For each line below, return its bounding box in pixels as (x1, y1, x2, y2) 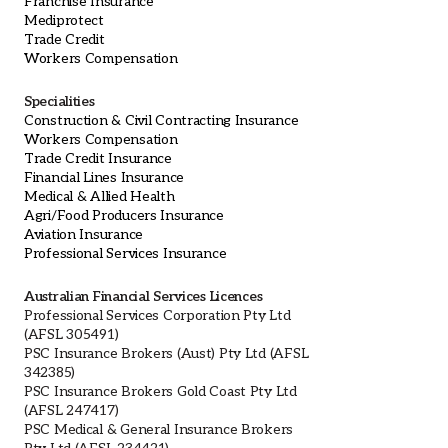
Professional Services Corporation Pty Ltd (24, 306, 291, 324)
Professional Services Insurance (24, 244, 227, 262)
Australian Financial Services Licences (24, 287, 263, 305)
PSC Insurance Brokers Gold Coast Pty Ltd (24, 382, 297, 400)
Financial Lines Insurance (24, 168, 184, 186)
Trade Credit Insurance (24, 149, 172, 167)
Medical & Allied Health (24, 187, 175, 205)
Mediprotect (24, 11, 104, 29)
